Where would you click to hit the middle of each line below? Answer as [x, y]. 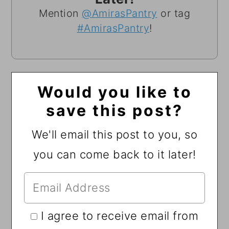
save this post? [114, 110]
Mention [60, 13]
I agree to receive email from [119, 215]
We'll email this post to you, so [114, 134]
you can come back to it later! [114, 154]
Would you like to [114, 92]
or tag [174, 13]
